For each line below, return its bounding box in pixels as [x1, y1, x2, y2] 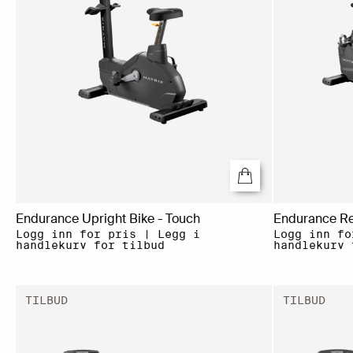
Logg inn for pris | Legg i [16, 228, 200, 241]
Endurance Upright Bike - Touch [16, 210, 200, 228]
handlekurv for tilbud [16, 239, 165, 252]
